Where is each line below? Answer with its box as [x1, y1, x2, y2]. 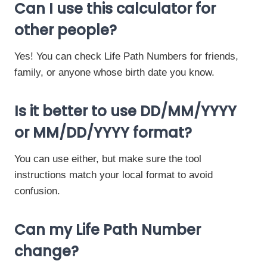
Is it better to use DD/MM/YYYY [14, 101, 237, 121]
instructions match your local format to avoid [14, 169, 213, 181]
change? [14, 241, 79, 261]
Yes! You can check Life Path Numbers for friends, [14, 51, 238, 62]
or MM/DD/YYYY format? [14, 123, 192, 142]
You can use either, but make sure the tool [14, 153, 201, 164]
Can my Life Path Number [14, 220, 201, 240]
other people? [14, 20, 117, 40]
